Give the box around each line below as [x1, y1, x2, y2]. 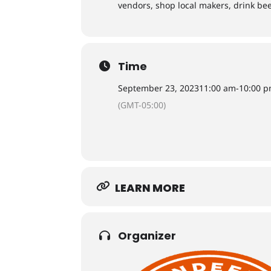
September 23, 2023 [118, 82, 200, 94]
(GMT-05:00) [118, 99, 166, 111]
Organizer [118, 228, 177, 243]
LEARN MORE [115, 180, 186, 195]
